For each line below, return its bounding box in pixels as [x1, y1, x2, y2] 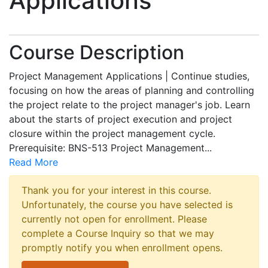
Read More [9, 156, 58, 168]
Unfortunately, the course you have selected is [22, 199, 233, 211]
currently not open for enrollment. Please [22, 213, 207, 225]
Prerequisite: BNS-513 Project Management [9, 142, 205, 154]
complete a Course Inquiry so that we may [22, 227, 214, 239]
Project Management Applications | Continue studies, [9, 70, 249, 82]
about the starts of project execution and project [9, 113, 232, 125]
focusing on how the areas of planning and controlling [9, 84, 254, 96]
